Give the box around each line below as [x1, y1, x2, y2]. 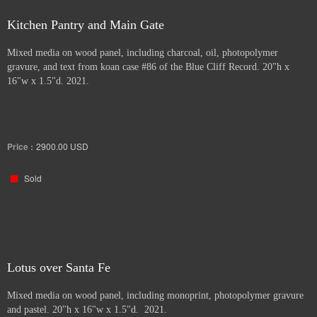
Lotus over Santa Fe [7, 260, 110, 275]
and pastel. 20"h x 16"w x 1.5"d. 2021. [7, 304, 167, 315]
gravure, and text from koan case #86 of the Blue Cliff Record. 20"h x [7, 62, 289, 72]
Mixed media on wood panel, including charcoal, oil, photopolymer [7, 47, 278, 58]
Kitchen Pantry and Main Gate [7, 18, 164, 32]
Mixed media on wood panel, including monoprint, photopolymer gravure [7, 290, 304, 301]
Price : [7, 140, 33, 153]
